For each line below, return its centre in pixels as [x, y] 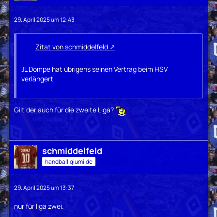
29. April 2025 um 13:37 [44, 187]
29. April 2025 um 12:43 [44, 20]
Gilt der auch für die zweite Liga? [65, 110]
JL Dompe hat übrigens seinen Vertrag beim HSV [94, 69]
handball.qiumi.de [69, 162]
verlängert [37, 79]
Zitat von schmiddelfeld [72, 47]
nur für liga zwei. [39, 206]
